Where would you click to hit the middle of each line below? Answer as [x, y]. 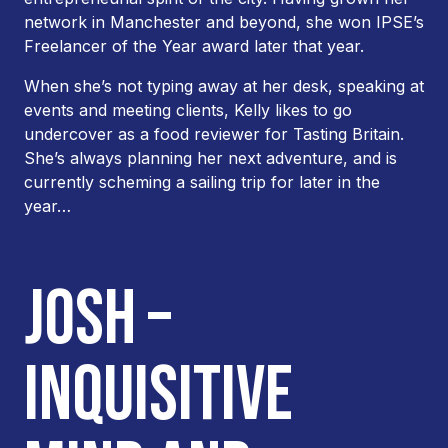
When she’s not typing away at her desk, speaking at [224, 86]
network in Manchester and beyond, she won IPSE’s [224, 22]
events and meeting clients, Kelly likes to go [188, 110]
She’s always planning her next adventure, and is [210, 158]
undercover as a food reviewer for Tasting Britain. [214, 134]
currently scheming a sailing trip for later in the [202, 182]
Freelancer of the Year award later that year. [194, 46]
